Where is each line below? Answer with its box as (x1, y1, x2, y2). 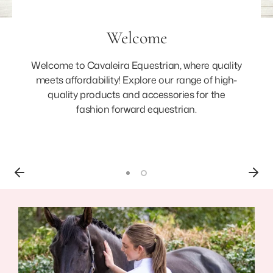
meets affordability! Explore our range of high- (35, 73, 238, 87)
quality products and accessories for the (48, 87, 225, 101)
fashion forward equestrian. (76, 102, 197, 116)
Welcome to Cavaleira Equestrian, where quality (31, 58, 242, 72)
